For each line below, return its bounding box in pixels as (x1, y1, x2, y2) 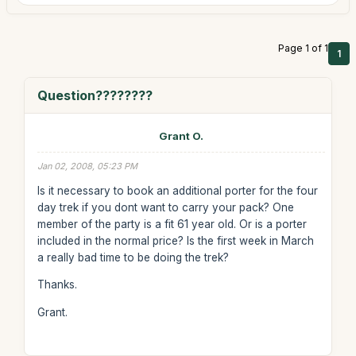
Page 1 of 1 (278, 42, 328, 54)
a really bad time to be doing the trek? (37, 250, 229, 264)
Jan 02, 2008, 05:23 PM (37, 161, 137, 172)
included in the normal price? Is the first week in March (37, 234, 314, 247)
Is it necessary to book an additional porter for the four (37, 184, 318, 197)
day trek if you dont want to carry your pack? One (37, 200, 294, 214)
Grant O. (158, 130, 203, 142)
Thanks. (37, 278, 77, 291)
